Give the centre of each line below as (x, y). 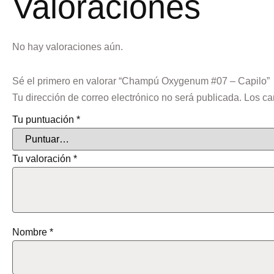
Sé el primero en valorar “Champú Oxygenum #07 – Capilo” (141, 81)
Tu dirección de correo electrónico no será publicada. (127, 97)
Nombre (31, 232)
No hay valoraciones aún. (68, 46)
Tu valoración (43, 159)
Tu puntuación (44, 120)
